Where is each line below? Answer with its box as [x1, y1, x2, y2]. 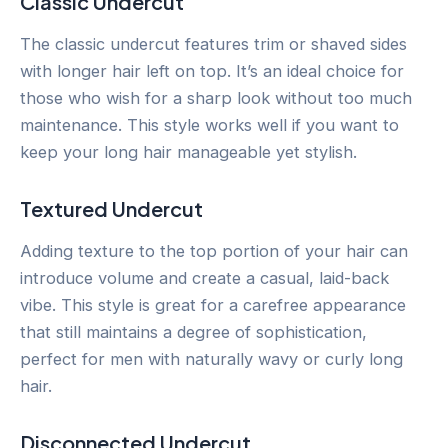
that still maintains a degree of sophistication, [20, 322, 367, 343]
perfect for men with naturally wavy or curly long [20, 349, 403, 370]
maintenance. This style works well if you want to [20, 115, 399, 136]
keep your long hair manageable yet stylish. [20, 142, 357, 163]
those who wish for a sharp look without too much [20, 88, 412, 109]
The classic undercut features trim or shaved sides [20, 34, 407, 55]
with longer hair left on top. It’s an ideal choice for [20, 61, 404, 82]
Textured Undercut [20, 196, 203, 222]
